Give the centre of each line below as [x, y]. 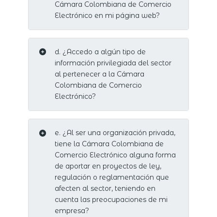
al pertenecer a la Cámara [99, 74]
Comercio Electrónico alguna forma [115, 155]
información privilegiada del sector [113, 63]
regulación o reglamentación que [112, 178]
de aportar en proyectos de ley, [108, 166]
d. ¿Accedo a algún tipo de [100, 52]
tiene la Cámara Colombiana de [109, 144]
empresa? [72, 211]
